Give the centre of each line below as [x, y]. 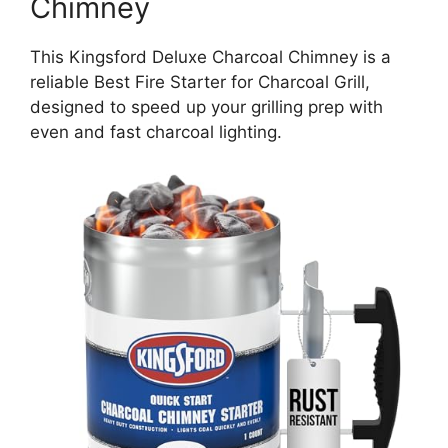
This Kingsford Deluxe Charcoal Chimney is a [210, 56]
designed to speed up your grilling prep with [206, 106]
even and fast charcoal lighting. [156, 131]
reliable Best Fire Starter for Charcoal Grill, [200, 81]
